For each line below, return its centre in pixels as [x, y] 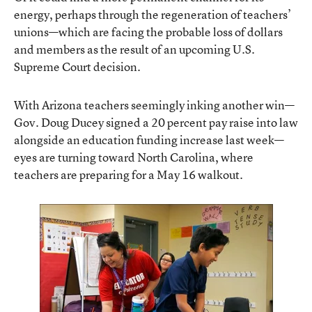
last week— [254, 139]
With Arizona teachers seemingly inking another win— [154, 104]
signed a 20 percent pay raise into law [202, 122]
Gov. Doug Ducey [60, 122]
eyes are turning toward [76, 157]
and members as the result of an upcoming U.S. [134, 49]
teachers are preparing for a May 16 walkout [127, 174]
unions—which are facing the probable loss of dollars [148, 31]
